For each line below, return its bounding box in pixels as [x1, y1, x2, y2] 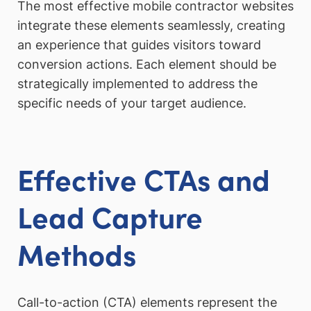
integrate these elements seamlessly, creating [17, 18, 285, 33]
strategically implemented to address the [17, 76, 258, 92]
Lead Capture [17, 196, 203, 237]
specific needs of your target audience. [17, 96, 246, 111]
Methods [17, 233, 136, 274]
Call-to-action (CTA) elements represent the [17, 294, 277, 310]
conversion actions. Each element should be [17, 57, 276, 72]
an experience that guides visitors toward [17, 37, 261, 53]
